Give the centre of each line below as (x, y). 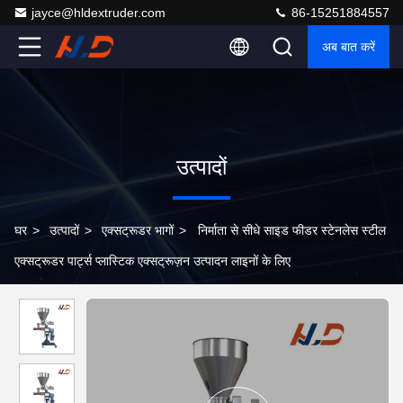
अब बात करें (349, 47)
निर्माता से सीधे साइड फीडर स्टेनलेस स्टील (292, 230)
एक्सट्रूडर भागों (138, 230)
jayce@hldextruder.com (99, 13)
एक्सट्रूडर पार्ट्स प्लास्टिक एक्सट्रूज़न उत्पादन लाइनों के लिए (152, 261)
